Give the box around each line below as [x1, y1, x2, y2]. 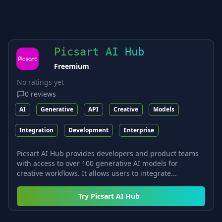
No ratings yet [17, 77, 64, 87]
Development [68, 125, 109, 134]
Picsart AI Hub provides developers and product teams [17, 148, 199, 158]
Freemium [54, 61, 89, 71]
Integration [19, 125, 54, 134]
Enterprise [123, 125, 154, 134]
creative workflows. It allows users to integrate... [17, 168, 177, 178]
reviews [31, 89, 56, 99]
